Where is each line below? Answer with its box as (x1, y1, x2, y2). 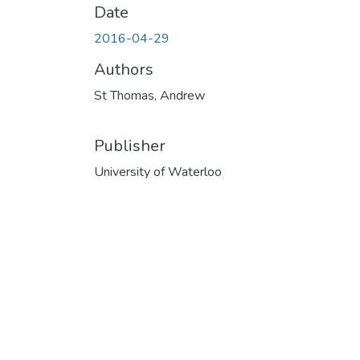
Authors (94, 58, 153, 80)
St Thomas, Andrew (94, 86, 205, 104)
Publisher (94, 134, 166, 157)
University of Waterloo (94, 162, 222, 181)
